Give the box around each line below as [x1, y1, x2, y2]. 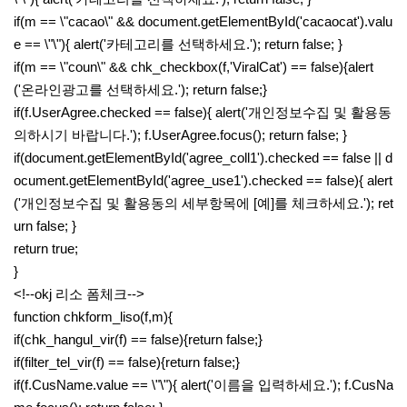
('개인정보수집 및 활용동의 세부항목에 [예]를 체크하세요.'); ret [14, 195, 393, 211]
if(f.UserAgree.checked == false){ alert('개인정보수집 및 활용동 [14, 104, 392, 120]
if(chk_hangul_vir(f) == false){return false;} [14, 332, 263, 347]
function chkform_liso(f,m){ [14, 309, 173, 324]
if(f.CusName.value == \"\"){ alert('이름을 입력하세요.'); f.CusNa [14, 377, 393, 392]
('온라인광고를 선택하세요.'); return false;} [14, 82, 267, 97]
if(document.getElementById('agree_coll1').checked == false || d [14, 150, 392, 165]
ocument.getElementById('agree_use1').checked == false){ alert [14, 173, 392, 188]
